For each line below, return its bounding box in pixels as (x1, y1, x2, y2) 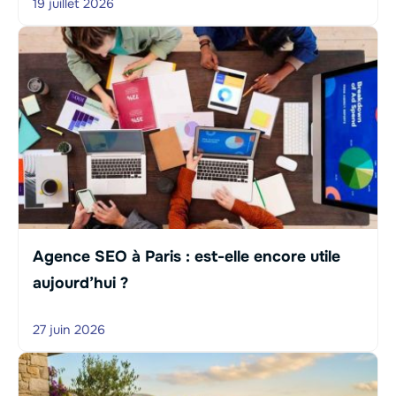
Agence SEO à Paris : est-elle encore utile (33, 246, 340, 266)
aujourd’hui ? (33, 272, 128, 293)
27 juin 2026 (33, 321, 105, 338)
